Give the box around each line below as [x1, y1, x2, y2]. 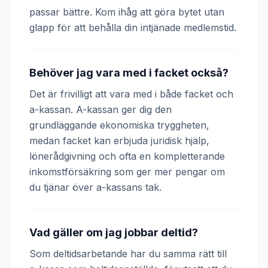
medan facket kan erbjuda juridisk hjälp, [29, 135, 209, 147]
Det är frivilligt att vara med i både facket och [29, 88, 233, 100]
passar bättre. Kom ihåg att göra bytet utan [29, 6, 224, 18]
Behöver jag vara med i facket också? [29, 66, 229, 79]
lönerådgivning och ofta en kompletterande [29, 150, 225, 162]
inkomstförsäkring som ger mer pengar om [29, 166, 225, 178]
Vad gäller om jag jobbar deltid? [29, 226, 198, 239]
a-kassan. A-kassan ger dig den [29, 103, 172, 115]
